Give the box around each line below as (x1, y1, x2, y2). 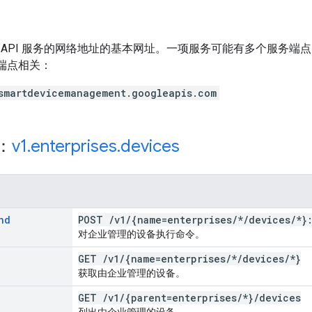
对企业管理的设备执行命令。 (78, 228, 205, 240)
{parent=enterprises (125, 290, 237, 304)
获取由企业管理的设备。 (78, 267, 185, 279)
